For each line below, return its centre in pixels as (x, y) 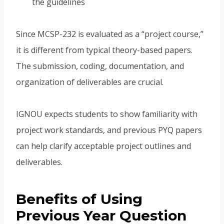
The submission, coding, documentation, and (100, 66)
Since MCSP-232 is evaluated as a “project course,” (110, 34)
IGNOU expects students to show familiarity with (107, 114)
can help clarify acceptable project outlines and (103, 146)
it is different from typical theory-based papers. (104, 50)
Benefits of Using (79, 199)
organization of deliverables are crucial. (90, 82)
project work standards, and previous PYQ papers (109, 130)
